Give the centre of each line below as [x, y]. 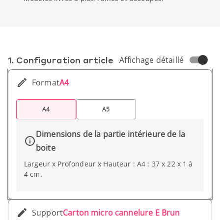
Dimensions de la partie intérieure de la [110, 134]
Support [48, 213]
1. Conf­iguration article [61, 60]
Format [46, 82]
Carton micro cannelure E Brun [122, 213]
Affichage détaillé [151, 60]
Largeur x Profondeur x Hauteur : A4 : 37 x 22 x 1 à [109, 164]
